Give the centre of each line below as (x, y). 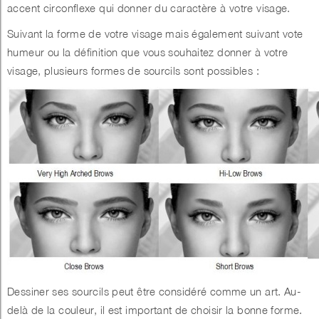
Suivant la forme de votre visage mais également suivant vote (155, 34)
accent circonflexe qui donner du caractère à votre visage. (149, 8)
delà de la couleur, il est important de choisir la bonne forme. (155, 310)
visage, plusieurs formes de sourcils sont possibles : (133, 71)
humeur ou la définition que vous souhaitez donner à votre (148, 52)
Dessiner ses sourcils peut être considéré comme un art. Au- (155, 292)
